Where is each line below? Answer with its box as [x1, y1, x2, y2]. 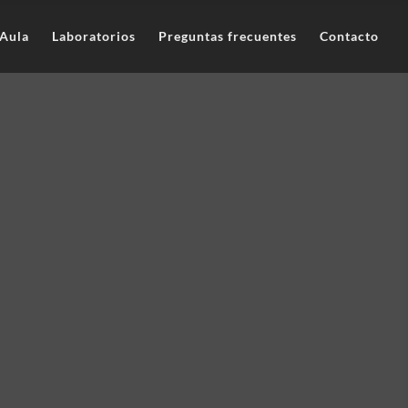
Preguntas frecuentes [158, 28, 297, 44]
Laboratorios [52, 28, 136, 44]
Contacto [320, 28, 379, 44]
